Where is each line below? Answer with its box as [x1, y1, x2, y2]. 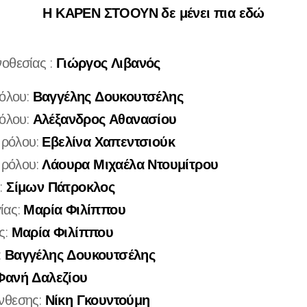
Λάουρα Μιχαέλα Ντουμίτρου [42, 156, 219, 174]
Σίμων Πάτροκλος [6, 178, 115, 197]
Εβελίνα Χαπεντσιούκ [42, 133, 175, 151]
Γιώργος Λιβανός [56, 54, 160, 73]
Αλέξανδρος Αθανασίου [32, 110, 177, 129]
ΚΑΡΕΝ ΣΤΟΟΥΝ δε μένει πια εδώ [51, 4, 265, 23]
